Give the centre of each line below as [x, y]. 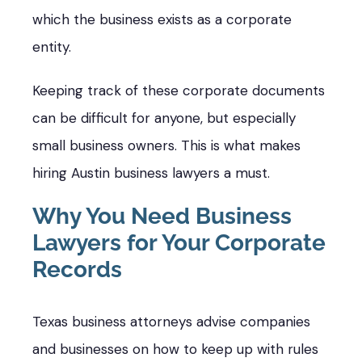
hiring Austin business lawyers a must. [151, 173]
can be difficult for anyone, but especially [164, 118]
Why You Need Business [162, 216]
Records [77, 269]
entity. [52, 46]
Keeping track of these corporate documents [179, 90]
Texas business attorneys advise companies [171, 321]
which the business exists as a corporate [162, 19]
